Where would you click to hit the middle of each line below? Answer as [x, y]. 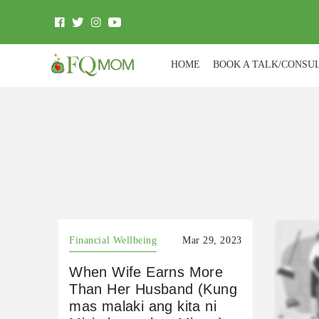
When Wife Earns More [146, 272]
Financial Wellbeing [113, 240]
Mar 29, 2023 [212, 240]
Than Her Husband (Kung [153, 289]
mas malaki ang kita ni [143, 306]
